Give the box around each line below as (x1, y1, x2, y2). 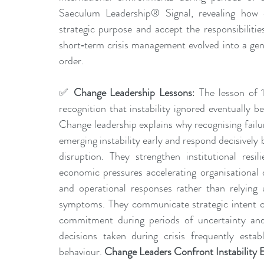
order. (59, 53, 84, 69)
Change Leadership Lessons (69, 85, 193, 101)
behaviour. (59, 244, 104, 260)
